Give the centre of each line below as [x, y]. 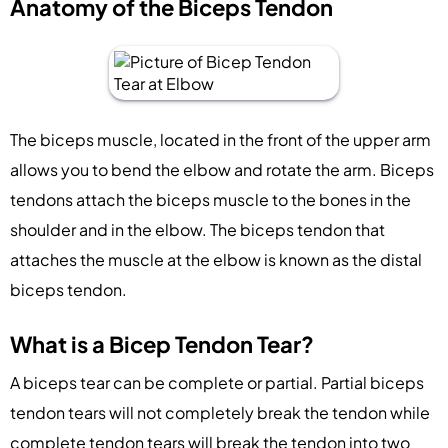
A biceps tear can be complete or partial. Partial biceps [217, 382]
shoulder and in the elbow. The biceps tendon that [197, 229]
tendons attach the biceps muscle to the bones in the [210, 199]
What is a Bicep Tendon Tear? [162, 343]
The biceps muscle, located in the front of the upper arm [220, 139]
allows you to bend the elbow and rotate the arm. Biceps [222, 169]
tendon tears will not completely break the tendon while [220, 412]
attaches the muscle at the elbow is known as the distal [216, 259]
